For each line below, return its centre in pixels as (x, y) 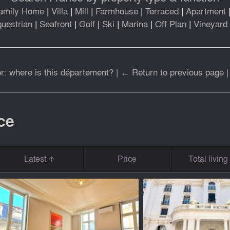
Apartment (206, 11)
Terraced (162, 11)
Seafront (56, 24)
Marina (135, 24)
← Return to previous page (172, 72)
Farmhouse (117, 11)
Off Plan (172, 24)
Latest (36, 158)
